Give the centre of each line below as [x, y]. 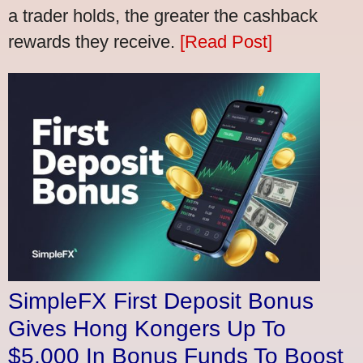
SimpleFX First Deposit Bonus [161, 301]
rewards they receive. [94, 42]
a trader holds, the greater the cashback [163, 16]
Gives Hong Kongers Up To [147, 328]
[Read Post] [226, 42]
